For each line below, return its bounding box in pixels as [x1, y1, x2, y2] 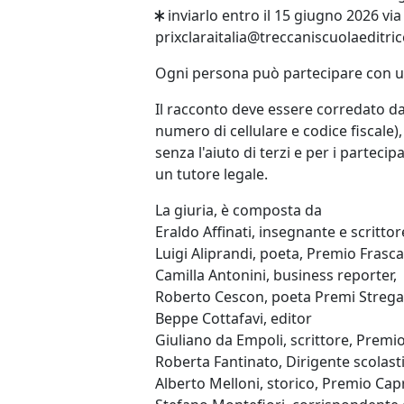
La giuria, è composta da [155, 199, 322, 220]
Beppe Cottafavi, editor [155, 308, 312, 328]
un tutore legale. [155, 163, 268, 184]
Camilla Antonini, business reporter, [155, 264, 397, 285]
